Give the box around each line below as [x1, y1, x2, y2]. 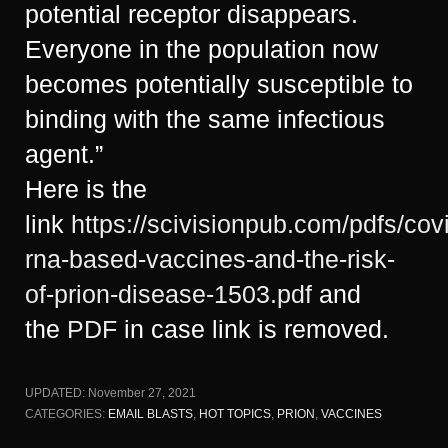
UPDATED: [25, 385, 88, 400]
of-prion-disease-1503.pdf [25, 279, 312, 308]
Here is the [25, 174, 147, 203]
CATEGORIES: [25, 406, 108, 421]
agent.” [25, 139, 103, 168]
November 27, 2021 [88, 385, 196, 400]
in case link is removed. [117, 314, 389, 343]
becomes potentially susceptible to [25, 69, 413, 98]
